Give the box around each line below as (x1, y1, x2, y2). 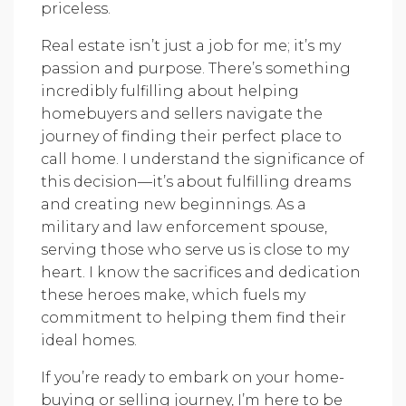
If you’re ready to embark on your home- (41, 369, 344, 386)
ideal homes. (41, 332, 137, 349)
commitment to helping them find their (41, 309, 346, 326)
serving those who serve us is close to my (41, 241, 349, 258)
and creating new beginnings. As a (41, 196, 306, 213)
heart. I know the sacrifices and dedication (41, 264, 361, 281)
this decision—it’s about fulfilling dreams (41, 173, 351, 190)
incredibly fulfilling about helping (41, 82, 299, 100)
